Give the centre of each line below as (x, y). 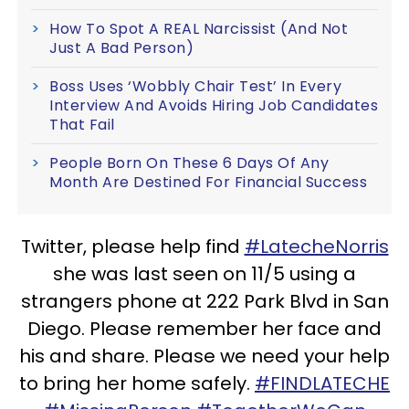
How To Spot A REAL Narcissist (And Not (199, 28)
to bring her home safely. (137, 383)
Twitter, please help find (132, 246)
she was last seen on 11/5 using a (204, 273)
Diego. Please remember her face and (204, 328)
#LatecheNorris (316, 246)
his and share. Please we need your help (204, 356)
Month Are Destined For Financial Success (208, 182)
